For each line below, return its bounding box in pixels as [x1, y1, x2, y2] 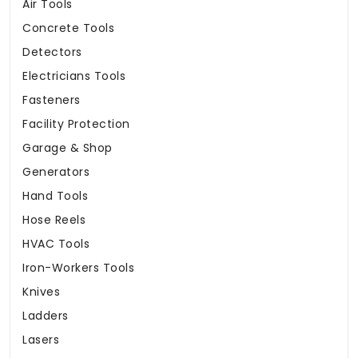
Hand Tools [22, 188, 88, 205]
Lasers [22, 332, 59, 348]
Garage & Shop [22, 140, 113, 157]
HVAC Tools [22, 236, 89, 253]
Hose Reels [22, 212, 86, 229]
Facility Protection [22, 116, 130, 133]
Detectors [22, 44, 82, 61]
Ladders [22, 308, 69, 324]
